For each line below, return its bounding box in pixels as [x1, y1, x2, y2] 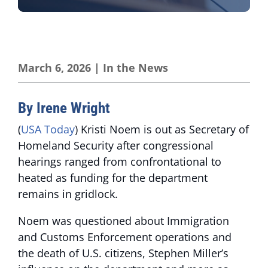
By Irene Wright [18, 99, 110, 117]
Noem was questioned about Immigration [18, 214, 229, 228]
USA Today [21, 122, 75, 136]
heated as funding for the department [18, 170, 208, 185]
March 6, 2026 [18, 60, 91, 75]
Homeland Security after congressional [18, 138, 214, 153]
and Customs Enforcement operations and [18, 230, 232, 244]
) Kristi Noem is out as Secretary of [75, 122, 249, 136]
